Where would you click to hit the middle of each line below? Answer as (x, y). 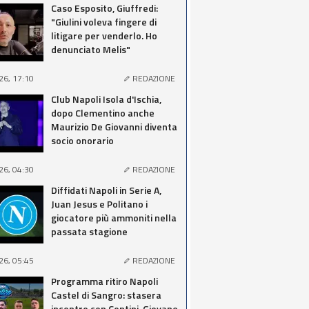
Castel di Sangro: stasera (106, 295)
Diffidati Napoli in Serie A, (106, 190)
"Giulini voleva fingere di (104, 22)
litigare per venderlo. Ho (104, 36)
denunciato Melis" (91, 49)
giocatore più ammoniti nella (114, 218)
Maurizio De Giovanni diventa (114, 127)
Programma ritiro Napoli (104, 281)
